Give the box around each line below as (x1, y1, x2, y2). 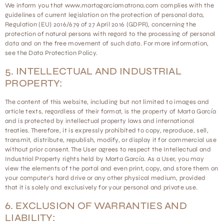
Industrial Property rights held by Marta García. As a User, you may (5, 155, 204, 163)
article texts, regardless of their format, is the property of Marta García (5, 107, 216, 115)
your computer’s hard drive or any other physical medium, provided (5, 174, 206, 182)
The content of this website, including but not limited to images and (5, 98, 209, 106)
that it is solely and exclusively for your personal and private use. (5, 183, 198, 191)
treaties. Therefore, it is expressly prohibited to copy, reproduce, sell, (5, 126, 208, 134)
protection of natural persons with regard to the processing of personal (5, 30, 215, 38)
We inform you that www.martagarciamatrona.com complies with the (5, 1, 214, 9)
